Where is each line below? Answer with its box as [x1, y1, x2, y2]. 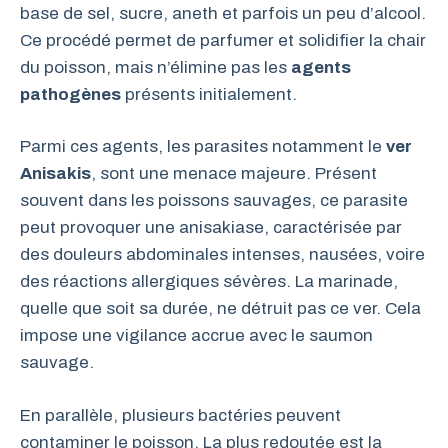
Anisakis [20, 164, 91, 183]
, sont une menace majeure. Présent [91, 164, 377, 183]
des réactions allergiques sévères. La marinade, [20, 272, 398, 291]
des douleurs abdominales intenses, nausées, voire [20, 245, 425, 264]
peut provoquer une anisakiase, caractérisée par [20, 218, 402, 237]
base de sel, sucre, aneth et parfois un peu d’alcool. [20, 3, 426, 23]
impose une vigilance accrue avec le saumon [20, 326, 373, 345]
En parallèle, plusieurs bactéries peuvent [20, 405, 341, 425]
